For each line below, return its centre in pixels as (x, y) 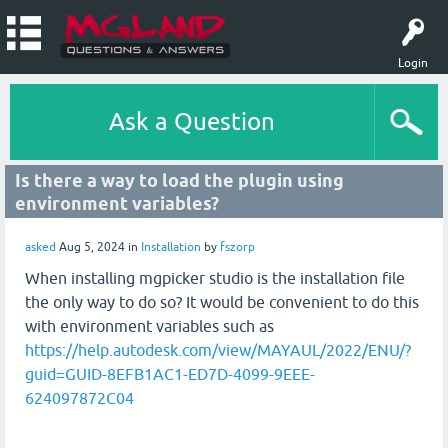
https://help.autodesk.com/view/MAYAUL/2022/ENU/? (218, 350)
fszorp (237, 247)
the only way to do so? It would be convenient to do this (222, 302)
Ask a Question (192, 121)
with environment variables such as (149, 326)
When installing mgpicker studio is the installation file (215, 278)
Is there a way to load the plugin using (179, 180)
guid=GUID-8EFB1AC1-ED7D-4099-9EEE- (170, 374)
